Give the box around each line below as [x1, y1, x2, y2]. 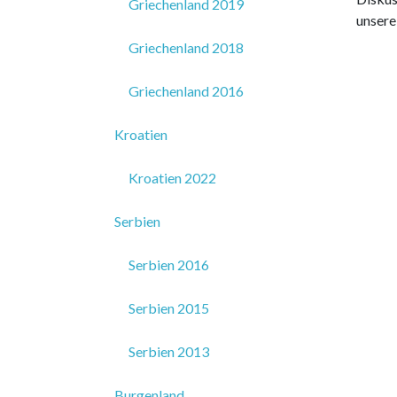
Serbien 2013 [128, 343, 209, 361]
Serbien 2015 [128, 300, 209, 317]
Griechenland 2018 [128, 39, 244, 57]
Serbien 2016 [128, 256, 209, 274]
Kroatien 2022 [128, 169, 216, 187]
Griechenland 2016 [128, 82, 244, 100]
